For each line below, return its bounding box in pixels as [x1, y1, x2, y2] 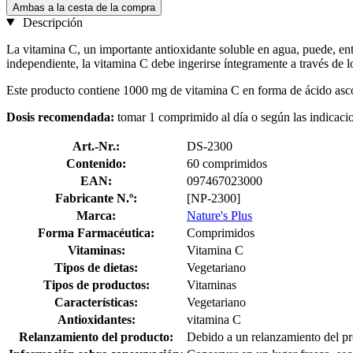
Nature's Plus [187, 208, 252, 222]
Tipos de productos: [43, 277, 150, 292]
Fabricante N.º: [55, 191, 137, 205]
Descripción [19, 15, 83, 29]
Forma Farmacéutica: [38, 225, 154, 240]
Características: [54, 295, 138, 309]
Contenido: [66, 156, 126, 170]
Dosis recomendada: [6, 110, 114, 124]
